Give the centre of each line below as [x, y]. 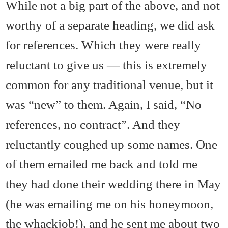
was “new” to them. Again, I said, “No [104, 105]
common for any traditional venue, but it [110, 85]
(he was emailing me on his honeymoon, [110, 204]
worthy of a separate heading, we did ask [110, 25]
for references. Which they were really [104, 45]
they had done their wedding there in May [113, 184]
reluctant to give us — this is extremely [107, 65]
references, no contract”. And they [93, 124]
